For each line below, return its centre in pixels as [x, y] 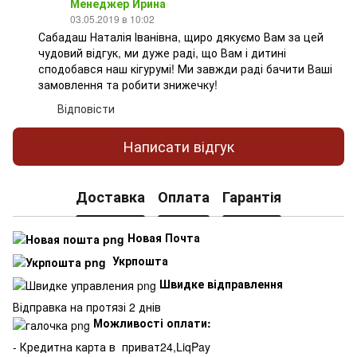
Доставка [110, 197]
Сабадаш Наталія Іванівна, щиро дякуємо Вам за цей [181, 36]
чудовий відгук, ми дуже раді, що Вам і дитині [162, 52]
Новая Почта [164, 237]
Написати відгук [178, 146]
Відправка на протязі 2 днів [87, 307]
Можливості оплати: [152, 323]
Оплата [184, 197]
